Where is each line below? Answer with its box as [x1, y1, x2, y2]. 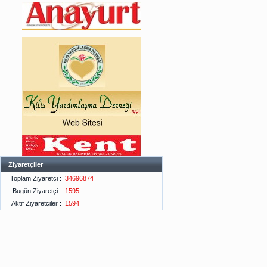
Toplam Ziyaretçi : [10, 175, 61, 182]
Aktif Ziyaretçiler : [11, 200, 61, 207]
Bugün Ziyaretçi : [13, 187, 61, 194]
